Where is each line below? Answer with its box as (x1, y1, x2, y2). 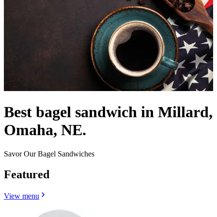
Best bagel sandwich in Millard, (4, 103, 213, 121)
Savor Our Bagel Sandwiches (4, 149, 94, 158)
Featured (4, 168, 49, 181)
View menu (4, 191, 39, 200)
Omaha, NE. (4, 121, 86, 139)
